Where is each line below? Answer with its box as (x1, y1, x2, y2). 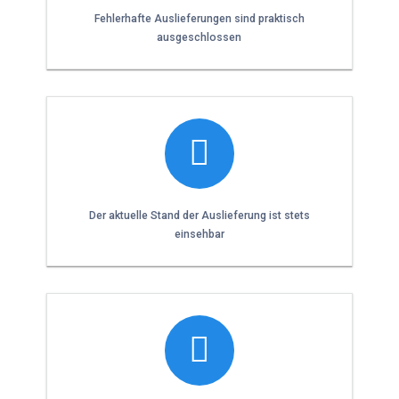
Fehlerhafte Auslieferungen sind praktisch (94, 12, 305, 26)
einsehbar (174, 227, 224, 240)
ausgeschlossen (157, 31, 242, 45)
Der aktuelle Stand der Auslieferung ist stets (88, 208, 310, 222)
